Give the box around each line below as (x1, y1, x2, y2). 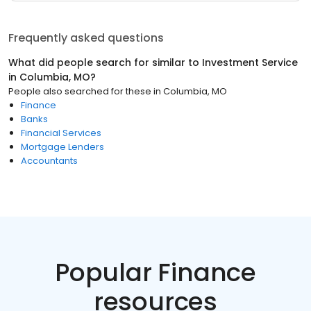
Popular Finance (55, 255, 256, 290)
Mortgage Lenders (21, 140, 104, 153)
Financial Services (21, 126, 101, 140)
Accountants (21, 154, 78, 167)
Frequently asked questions (8, 30, 164, 46)
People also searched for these (8, 85, 151, 98)
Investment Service (202, 56, 298, 69)
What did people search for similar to (8, 56, 202, 69)
